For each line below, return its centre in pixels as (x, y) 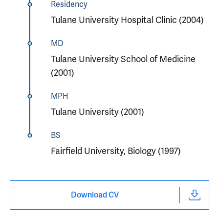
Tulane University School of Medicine (123, 59)
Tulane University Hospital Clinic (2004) (127, 20)
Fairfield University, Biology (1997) (116, 151)
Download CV (95, 195)
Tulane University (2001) (97, 112)
